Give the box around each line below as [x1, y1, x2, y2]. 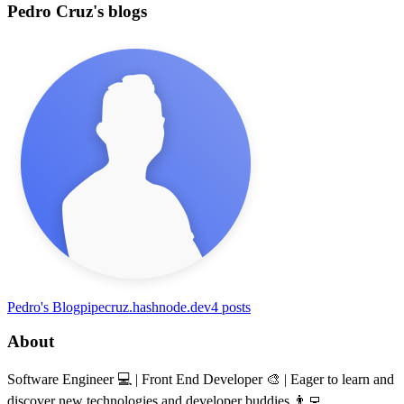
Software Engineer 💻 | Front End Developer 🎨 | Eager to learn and [7, 372, 394, 387]
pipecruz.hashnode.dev [80, 298, 211, 315]
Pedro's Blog [7, 298, 80, 315]
